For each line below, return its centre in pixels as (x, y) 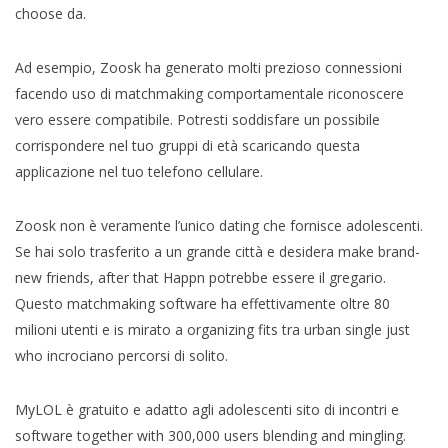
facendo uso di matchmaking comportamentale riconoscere (209, 93)
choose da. (50, 13)
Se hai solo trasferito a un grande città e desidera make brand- (217, 251)
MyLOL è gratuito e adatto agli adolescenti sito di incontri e (207, 409)
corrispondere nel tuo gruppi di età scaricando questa (187, 145)
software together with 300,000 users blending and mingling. (210, 435)
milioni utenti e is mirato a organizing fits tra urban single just (212, 329)
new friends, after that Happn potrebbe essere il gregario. (200, 277)
